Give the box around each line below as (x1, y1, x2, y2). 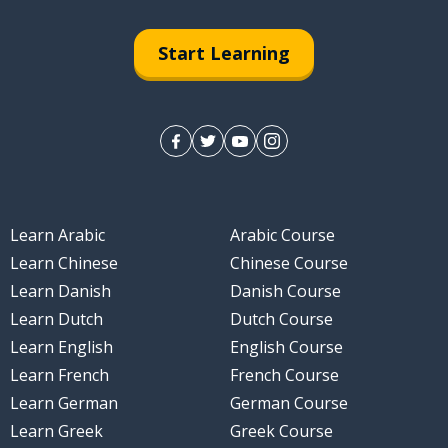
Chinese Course (230, 252, 348, 275)
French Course (230, 364, 339, 387)
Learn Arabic (9, 224, 105, 247)
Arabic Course (230, 224, 335, 247)
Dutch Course (230, 308, 333, 331)
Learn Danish (9, 280, 111, 303)
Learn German (9, 392, 118, 415)
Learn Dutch (9, 308, 103, 331)
